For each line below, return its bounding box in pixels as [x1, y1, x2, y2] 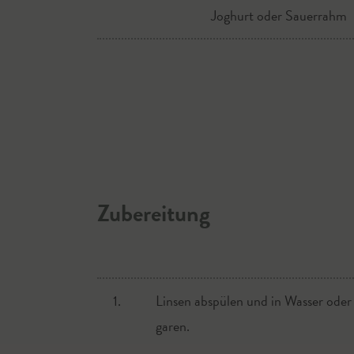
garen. [155, 315, 190, 337]
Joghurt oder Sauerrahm [211, 5, 348, 26]
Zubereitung [96, 196, 210, 231]
